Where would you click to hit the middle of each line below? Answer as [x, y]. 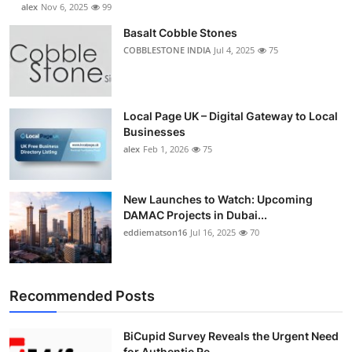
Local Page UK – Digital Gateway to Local [231, 116]
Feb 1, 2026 [166, 149]
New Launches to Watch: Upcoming [218, 200]
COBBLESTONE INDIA [167, 50]
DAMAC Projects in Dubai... [195, 215]
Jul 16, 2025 [213, 233]
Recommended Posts [82, 296]
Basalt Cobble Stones [180, 33]
